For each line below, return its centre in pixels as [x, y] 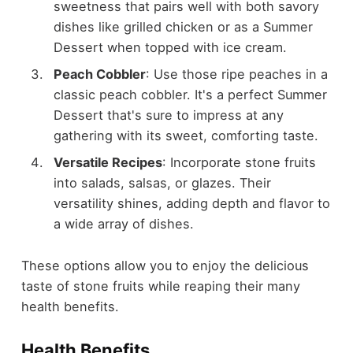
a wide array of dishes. [123, 223]
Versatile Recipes [108, 162]
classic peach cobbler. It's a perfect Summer [190, 94]
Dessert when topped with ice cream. [170, 47]
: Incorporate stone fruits [239, 162]
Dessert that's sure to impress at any [168, 115]
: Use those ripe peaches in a [236, 74]
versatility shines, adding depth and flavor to [191, 203]
